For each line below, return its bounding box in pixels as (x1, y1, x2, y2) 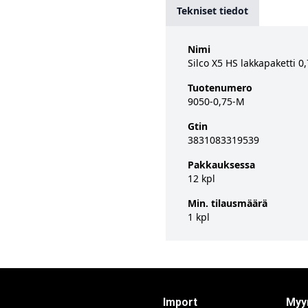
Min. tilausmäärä (188, 197, 267, 210)
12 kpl (188, 172, 215, 185)
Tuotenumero (188, 81, 252, 94)
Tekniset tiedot (177, 4, 248, 17)
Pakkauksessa (188, 158, 255, 171)
